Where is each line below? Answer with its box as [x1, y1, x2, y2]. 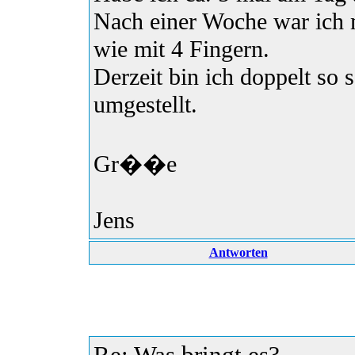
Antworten [208, 246, 268, 260]
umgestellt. [94, 91, 197, 119]
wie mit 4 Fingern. [94, 36, 269, 63]
